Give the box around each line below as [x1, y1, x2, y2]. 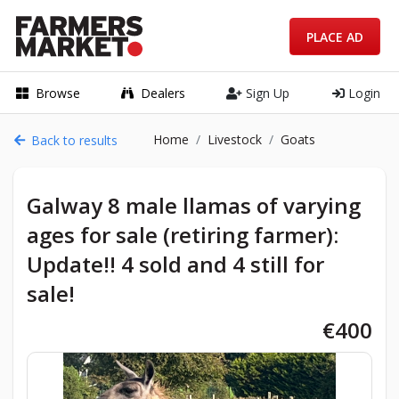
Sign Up [242, 84, 290, 102]
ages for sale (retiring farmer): [27, 220, 338, 249]
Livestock [208, 131, 262, 148]
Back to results [31, 132, 118, 149]
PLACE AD [306, 28, 363, 45]
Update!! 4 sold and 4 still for [27, 249, 324, 279]
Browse [36, 84, 80, 102]
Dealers [140, 84, 185, 102]
